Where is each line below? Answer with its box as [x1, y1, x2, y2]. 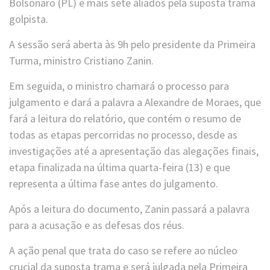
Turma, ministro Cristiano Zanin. [9, 54, 154, 68]
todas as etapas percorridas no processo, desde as [9, 128, 237, 142]
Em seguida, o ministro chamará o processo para [9, 79, 229, 93]
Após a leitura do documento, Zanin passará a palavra [9, 202, 250, 216]
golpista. [9, 12, 48, 27]
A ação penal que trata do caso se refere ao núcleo [9, 243, 237, 258]
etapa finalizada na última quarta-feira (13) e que [9, 160, 230, 175]
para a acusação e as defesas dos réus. [9, 218, 184, 233]
